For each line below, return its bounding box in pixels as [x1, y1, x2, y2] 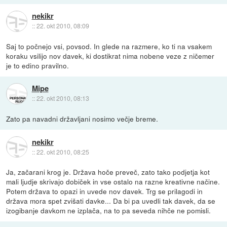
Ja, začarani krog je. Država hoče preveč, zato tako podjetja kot [6, 167, 210, 177]
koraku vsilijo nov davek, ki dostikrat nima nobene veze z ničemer [6, 51, 215, 61]
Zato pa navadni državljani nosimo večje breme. [6, 113, 159, 124]
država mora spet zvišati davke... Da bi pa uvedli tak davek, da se [6, 196, 216, 206]
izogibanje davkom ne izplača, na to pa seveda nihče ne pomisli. [6, 205, 211, 216]
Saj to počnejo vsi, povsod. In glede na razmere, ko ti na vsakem [6, 41, 212, 52]
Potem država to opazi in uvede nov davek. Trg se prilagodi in [6, 186, 203, 197]
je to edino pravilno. [6, 60, 69, 71]
